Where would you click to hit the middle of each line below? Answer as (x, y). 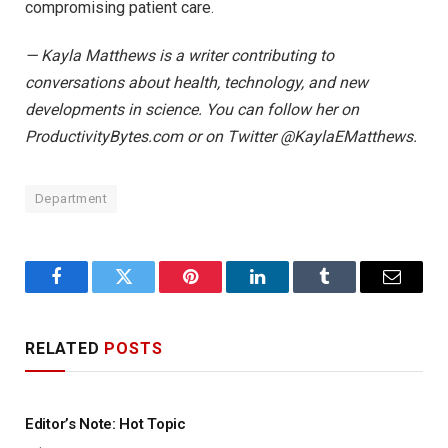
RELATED (65, 349)
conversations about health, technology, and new (196, 83)
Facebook (90, 291)
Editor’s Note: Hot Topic (105, 424)
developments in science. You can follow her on (192, 110)
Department (71, 199)
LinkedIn (289, 291)
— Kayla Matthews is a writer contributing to (179, 56)
